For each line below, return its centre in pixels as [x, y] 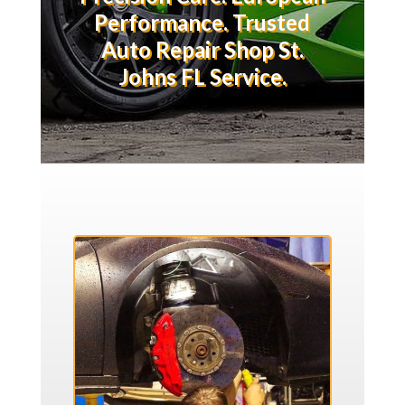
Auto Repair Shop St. [202, 49]
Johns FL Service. [202, 76]
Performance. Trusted [202, 22]
